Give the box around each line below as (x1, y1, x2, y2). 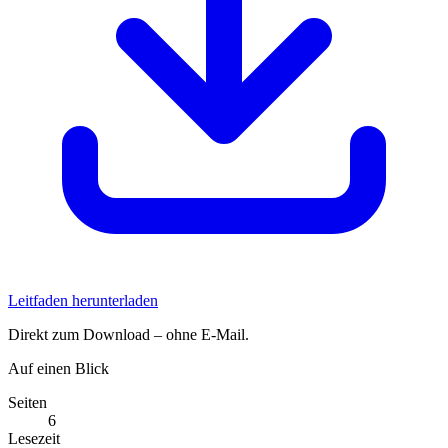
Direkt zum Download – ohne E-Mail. (8, 326, 249, 344)
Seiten (8, 394, 47, 412)
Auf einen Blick (8, 360, 109, 378)
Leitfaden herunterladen (8, 292, 158, 310)
